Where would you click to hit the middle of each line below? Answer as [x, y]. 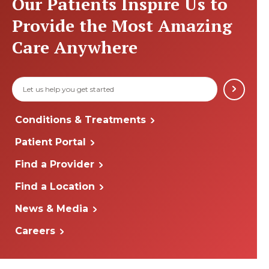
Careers [35, 231]
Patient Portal [50, 142]
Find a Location [55, 186]
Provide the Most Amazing [122, 26]
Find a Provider [55, 164]
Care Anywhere [75, 47]
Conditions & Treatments [80, 120]
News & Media [52, 209]
